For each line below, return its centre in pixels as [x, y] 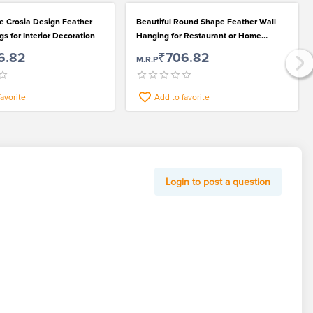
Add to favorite [182, 98]
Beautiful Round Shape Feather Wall [206, 22]
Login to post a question [218, 182]
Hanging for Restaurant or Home [199, 36]
